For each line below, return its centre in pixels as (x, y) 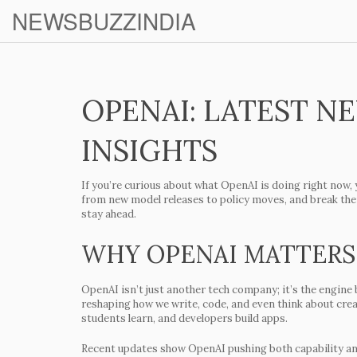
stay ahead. (109, 214)
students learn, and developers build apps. (184, 318)
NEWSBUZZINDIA (104, 21)
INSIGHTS (149, 151)
